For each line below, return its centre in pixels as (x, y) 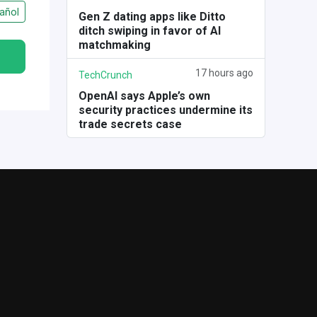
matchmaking (114, 45)
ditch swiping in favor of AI (149, 31)
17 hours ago (224, 73)
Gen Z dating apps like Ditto (152, 17)
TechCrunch (105, 75)
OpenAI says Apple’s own (144, 96)
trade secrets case (130, 124)
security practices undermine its (165, 110)
